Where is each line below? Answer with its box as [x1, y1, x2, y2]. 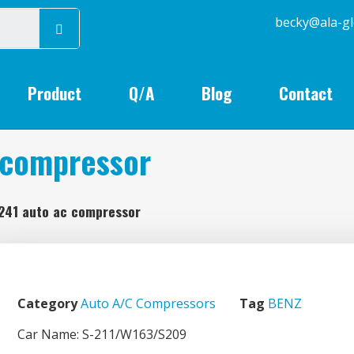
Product [28, 81, 82, 105]
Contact [279, 81, 333, 105]
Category [17, 294, 77, 312]
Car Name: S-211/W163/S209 [17, 325, 186, 343]
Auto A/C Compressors [81, 294, 216, 312]
